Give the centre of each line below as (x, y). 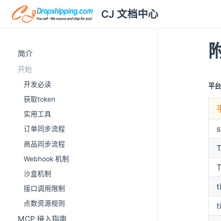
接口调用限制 (44, 189)
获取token (39, 99)
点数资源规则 (44, 203)
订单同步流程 (44, 129)
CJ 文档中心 (130, 14)
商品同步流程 (44, 144)
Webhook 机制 (46, 159)
